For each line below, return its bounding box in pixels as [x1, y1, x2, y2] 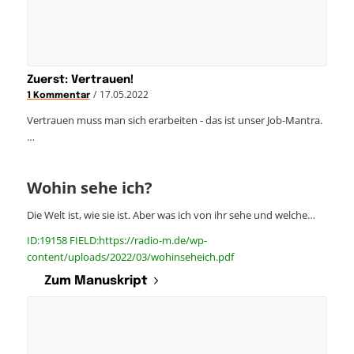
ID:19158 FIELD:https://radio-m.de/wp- [26, 232, 207, 247]
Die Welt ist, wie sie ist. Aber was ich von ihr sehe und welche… [26, 207, 315, 222]
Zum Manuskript [43, 273, 148, 288]
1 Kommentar [26, 90, 90, 100]
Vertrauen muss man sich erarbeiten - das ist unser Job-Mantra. [26, 112, 322, 127]
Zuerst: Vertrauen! [26, 73, 134, 85]
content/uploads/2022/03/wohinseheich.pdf [26, 249, 234, 264]
